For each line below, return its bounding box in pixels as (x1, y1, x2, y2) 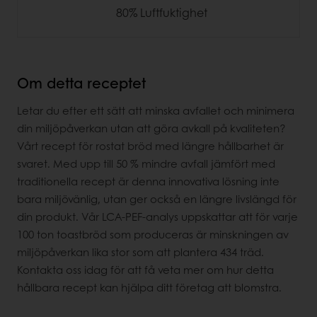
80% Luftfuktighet (116, 4, 207, 21)
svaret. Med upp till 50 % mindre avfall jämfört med (17, 156, 275, 172)
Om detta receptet (17, 73, 146, 93)
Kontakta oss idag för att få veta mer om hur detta (17, 262, 274, 278)
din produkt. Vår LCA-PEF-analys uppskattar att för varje (17, 209, 298, 225)
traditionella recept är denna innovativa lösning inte (17, 173, 279, 190)
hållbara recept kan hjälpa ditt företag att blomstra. (17, 279, 282, 296)
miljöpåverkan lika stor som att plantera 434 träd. (17, 244, 264, 260)
